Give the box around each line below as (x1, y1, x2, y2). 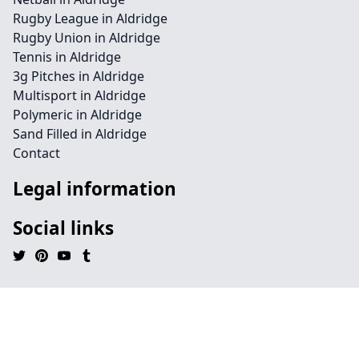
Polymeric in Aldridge (13, 106, 142, 123)
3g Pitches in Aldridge (13, 67, 144, 85)
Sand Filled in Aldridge (13, 125, 147, 143)
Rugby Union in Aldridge (13, 29, 160, 46)
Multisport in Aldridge (13, 87, 146, 104)
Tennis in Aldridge (13, 48, 121, 66)
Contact (13, 144, 60, 162)
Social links (13, 216, 114, 240)
